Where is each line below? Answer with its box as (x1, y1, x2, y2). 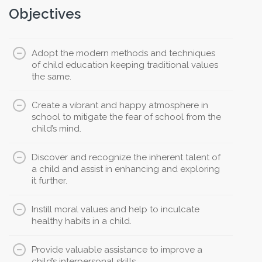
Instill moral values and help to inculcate (32, 204, 199, 215)
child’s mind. (32, 123, 81, 135)
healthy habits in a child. (32, 216, 132, 227)
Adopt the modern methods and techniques (32, 48, 215, 59)
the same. (32, 71, 71, 82)
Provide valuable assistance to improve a (32, 244, 202, 256)
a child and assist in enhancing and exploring (32, 164, 220, 175)
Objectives (9, 5, 81, 23)
